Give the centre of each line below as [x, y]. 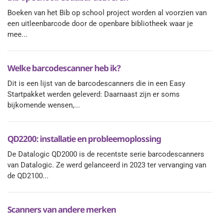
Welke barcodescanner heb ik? [64, 68]
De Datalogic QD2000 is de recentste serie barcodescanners [106, 154]
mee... [17, 34]
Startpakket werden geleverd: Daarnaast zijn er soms [94, 94]
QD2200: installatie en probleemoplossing [84, 139]
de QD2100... [28, 176]
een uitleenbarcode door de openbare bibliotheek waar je [100, 24]
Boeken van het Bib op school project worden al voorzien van [107, 13]
